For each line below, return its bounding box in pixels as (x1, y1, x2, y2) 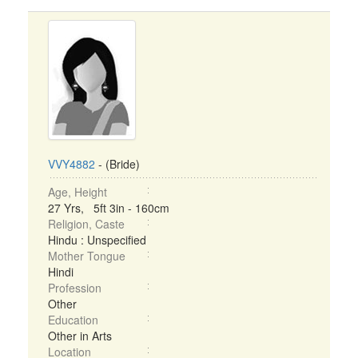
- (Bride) (95, 156, 140, 172)
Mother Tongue (48, 248, 125, 264)
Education (48, 312, 98, 328)
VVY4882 (48, 156, 95, 172)
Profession (48, 280, 101, 296)
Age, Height (48, 184, 107, 200)
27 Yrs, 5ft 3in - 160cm (48, 200, 169, 216)
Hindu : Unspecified (48, 232, 146, 248)
